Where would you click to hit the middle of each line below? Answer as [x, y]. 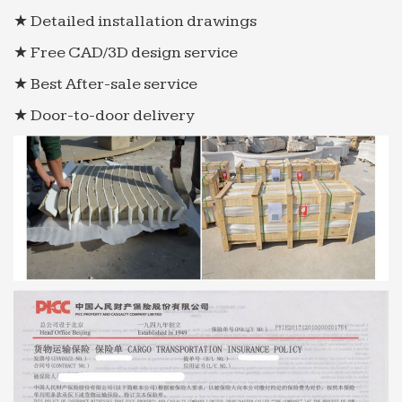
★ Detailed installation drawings [135, 22]
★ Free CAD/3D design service [126, 53]
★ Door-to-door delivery [104, 116]
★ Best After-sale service [105, 84]
